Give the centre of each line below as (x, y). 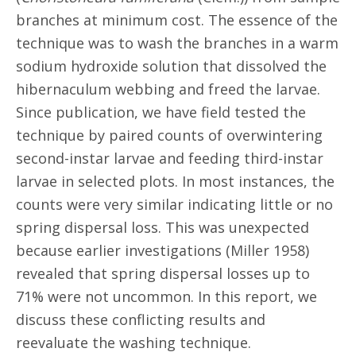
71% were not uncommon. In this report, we (166, 296)
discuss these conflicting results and (141, 319)
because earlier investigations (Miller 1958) (163, 250)
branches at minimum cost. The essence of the (177, 20)
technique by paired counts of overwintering (169, 135)
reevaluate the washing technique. (133, 342)
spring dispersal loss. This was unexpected (163, 227)
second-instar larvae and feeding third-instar (170, 158)
